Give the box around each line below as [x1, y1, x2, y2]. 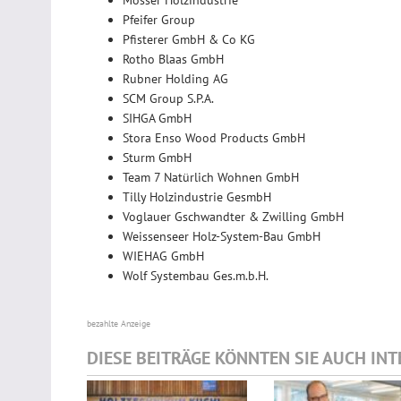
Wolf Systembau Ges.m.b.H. [123, 267, 269, 284]
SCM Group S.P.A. [123, 90, 214, 107]
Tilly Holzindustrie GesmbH [123, 188, 271, 205]
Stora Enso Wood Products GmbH [123, 129, 305, 146]
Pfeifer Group [123, 11, 195, 28]
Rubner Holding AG [123, 70, 228, 87]
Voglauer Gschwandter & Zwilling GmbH [123, 208, 344, 225]
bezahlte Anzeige [87, 317, 150, 329]
